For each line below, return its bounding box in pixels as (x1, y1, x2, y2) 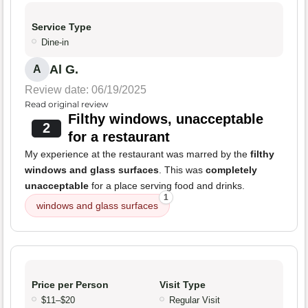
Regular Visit (169, 295, 220, 306)
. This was (159, 164, 206, 176)
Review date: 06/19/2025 (25, 84, 146, 96)
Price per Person (32, 279, 109, 291)
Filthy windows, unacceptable (67, 111, 263, 127)
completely (206, 164, 257, 176)
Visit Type (159, 279, 206, 291)
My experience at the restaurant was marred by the (25, 148, 250, 160)
